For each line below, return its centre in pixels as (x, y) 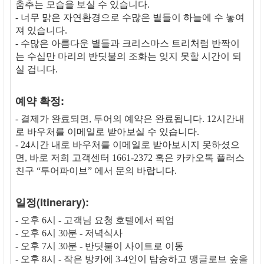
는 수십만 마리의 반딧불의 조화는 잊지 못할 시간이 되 (128, 57)
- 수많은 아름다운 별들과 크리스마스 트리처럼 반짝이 (128, 44)
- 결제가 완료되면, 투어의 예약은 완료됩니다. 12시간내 (130, 119)
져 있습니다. (41, 31)
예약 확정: (40, 101)
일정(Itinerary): (52, 202)
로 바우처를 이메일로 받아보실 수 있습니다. (107, 132)
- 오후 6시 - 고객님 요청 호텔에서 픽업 (95, 220)
